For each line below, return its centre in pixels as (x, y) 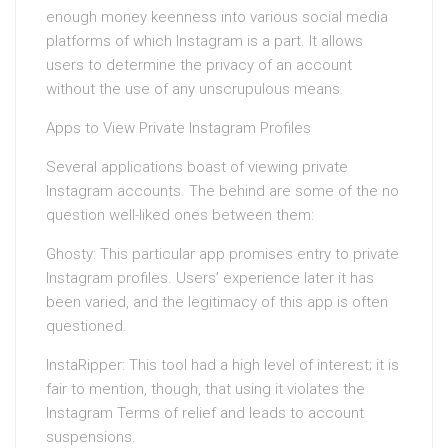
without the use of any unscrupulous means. (195, 89)
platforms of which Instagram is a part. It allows (204, 41)
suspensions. (91, 437)
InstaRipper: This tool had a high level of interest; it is (222, 365)
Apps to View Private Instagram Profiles (178, 128)
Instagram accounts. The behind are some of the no (222, 191)
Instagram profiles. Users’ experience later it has (210, 278)
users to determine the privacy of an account (199, 65)
